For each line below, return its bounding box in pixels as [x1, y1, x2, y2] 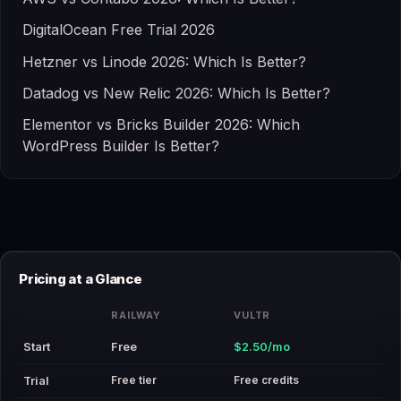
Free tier [111, 372, 157, 387]
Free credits [234, 372, 299, 387]
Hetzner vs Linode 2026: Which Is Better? [22, 52, 306, 71]
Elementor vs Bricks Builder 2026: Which [22, 115, 300, 133]
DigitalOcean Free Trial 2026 [22, 21, 215, 39]
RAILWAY [111, 308, 162, 321]
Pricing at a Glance [19, 269, 142, 287]
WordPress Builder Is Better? [22, 136, 219, 155]
